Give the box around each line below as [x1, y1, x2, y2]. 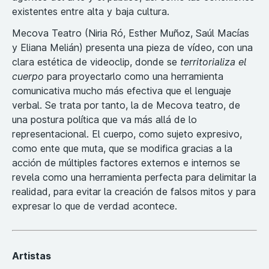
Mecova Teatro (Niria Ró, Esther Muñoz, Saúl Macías [12, 26, 249, 39]
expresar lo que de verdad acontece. [12, 199, 177, 212]
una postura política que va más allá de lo [12, 113, 197, 125]
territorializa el [180, 55, 246, 68]
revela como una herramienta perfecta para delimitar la [12, 171, 256, 183]
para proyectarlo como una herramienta [44, 70, 223, 82]
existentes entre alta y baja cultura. [12, 5, 169, 17]
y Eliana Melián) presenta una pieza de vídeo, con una [12, 41, 253, 53]
